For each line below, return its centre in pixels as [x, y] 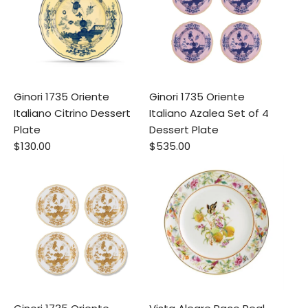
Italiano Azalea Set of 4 [209, 113]
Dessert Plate [184, 130]
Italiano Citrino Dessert [72, 113]
